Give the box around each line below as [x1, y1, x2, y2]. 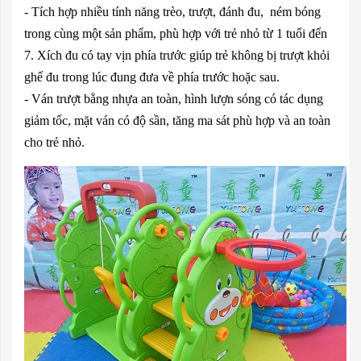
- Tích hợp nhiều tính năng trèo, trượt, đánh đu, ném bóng [24, 4, 321, 19]
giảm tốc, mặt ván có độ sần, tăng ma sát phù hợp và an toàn [24, 113, 330, 127]
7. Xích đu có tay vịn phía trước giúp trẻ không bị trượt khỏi [24, 48, 330, 62]
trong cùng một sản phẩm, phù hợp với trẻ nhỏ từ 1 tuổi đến [24, 26, 327, 40]
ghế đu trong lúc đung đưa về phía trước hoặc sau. [24, 69, 280, 84]
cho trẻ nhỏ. [24, 135, 85, 149]
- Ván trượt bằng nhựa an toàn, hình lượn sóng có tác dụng [24, 91, 323, 106]
